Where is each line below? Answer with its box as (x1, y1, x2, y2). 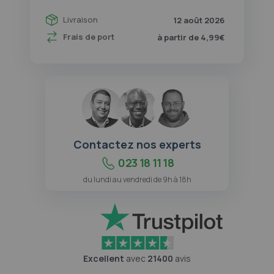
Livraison (63, 13, 98, 25)
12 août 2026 (174, 15, 224, 26)
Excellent (83, 253, 124, 265)
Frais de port (63, 31, 114, 42)
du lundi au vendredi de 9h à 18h (83, 174, 191, 185)
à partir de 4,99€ (157, 32, 224, 43)
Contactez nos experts (73, 137, 201, 152)
